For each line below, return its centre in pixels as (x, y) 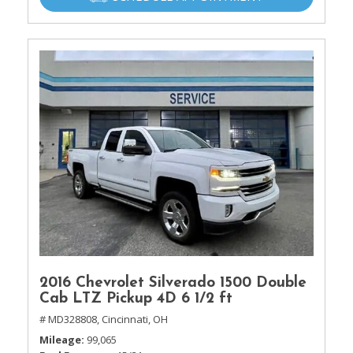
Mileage (60, 340)
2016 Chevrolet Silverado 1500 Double (173, 283)
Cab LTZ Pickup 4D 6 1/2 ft (136, 299)
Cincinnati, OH (135, 319)
